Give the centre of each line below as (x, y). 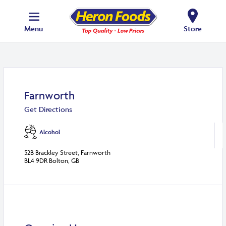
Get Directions (48, 109)
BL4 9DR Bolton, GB (52, 161)
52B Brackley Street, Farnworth (68, 153)
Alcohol (50, 132)
